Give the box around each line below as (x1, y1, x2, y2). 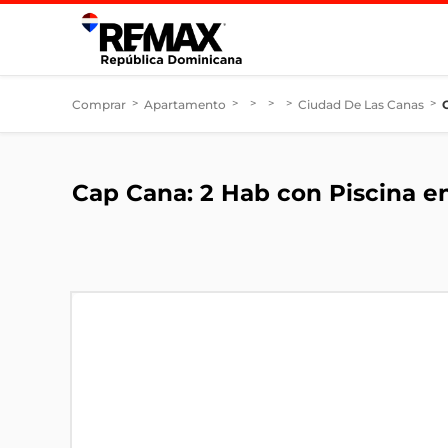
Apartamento (144, 96, 226, 112)
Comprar (72, 96, 126, 112)
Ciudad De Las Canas (298, 96, 424, 112)
